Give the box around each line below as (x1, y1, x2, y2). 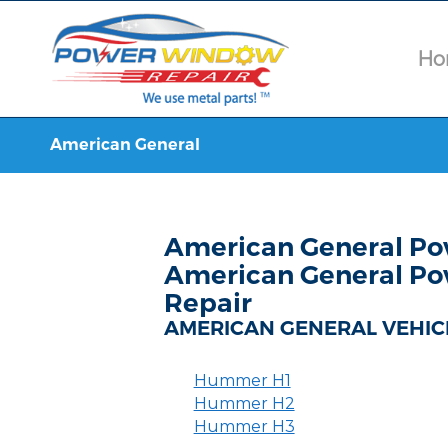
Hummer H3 (193, 417, 295, 437)
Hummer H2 (193, 394, 295, 414)
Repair (164, 287, 253, 319)
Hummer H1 (193, 371, 291, 390)
